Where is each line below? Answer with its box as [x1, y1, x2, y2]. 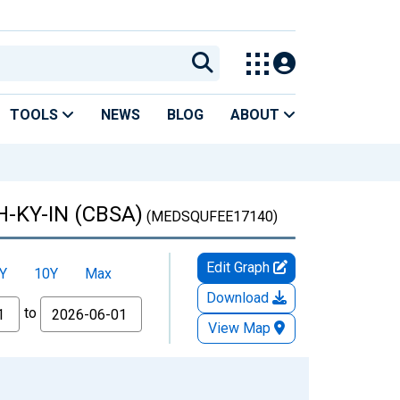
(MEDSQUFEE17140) [143, 207, 278, 225]
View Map [208, 319, 271, 337]
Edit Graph [205, 258, 273, 276]
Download [206, 288, 272, 306]
